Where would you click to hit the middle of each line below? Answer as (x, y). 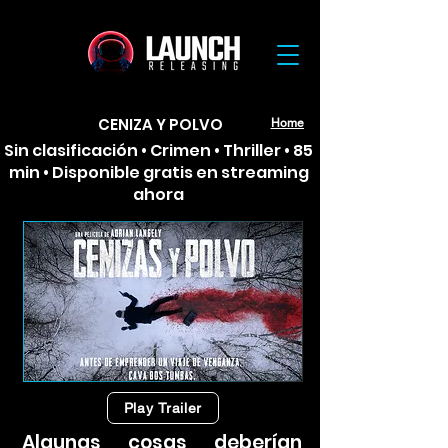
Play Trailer (163, 408)
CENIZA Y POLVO (160, 124)
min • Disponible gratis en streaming (158, 172)
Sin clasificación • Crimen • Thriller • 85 (158, 150)
